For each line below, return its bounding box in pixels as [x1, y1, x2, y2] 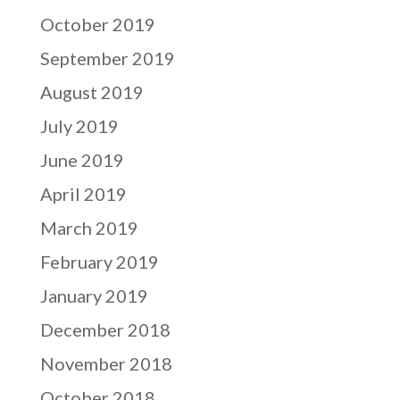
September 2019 [39, 47, 175, 69]
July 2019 [39, 115, 119, 137]
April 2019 [39, 183, 127, 204]
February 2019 [39, 251, 159, 272]
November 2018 [39, 353, 172, 374]
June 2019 [39, 149, 124, 171]
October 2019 [39, 13, 155, 35]
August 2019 [39, 81, 144, 103]
